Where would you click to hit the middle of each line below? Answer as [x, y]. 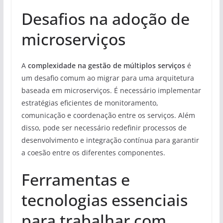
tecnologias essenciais [104, 200]
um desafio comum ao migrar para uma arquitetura [108, 78]
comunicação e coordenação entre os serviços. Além [108, 115]
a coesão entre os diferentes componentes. [93, 152]
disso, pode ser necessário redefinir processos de [104, 127]
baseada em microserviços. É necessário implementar [111, 90]
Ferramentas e [75, 179]
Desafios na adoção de [105, 18]
